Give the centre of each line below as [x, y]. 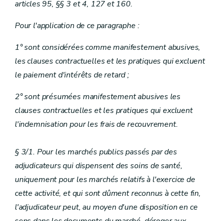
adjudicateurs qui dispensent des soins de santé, [99, 166]
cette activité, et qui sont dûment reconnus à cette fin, [108, 193]
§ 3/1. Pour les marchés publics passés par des [96, 152]
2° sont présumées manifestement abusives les [98, 97]
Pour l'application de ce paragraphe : [77, 26]
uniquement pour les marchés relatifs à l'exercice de [105, 180]
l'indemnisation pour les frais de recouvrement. [96, 124]
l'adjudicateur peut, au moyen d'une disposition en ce [106, 207]
